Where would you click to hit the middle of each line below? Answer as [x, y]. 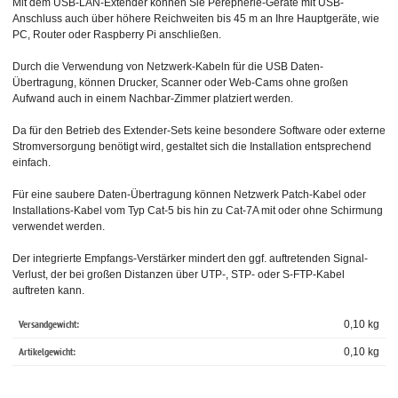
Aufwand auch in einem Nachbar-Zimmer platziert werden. [153, 98]
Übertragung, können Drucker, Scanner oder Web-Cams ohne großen [180, 82]
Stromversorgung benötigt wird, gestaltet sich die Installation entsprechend [192, 146]
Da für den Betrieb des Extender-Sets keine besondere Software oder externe [199, 130]
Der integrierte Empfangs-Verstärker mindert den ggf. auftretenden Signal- [190, 258]
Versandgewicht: [49, 323]
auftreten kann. [48, 290]
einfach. [32, 162]
